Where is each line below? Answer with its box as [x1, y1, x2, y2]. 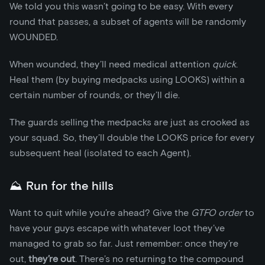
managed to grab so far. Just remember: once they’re [9, 238, 238, 249]
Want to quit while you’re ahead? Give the [9, 207, 191, 218]
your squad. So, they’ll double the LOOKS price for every [9, 132, 254, 143]
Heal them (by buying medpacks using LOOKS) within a [9, 74, 245, 85]
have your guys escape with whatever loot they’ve [9, 222, 225, 234]
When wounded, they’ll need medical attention [9, 59, 212, 70]
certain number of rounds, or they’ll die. [9, 89, 180, 101]
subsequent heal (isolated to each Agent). [9, 147, 191, 159]
